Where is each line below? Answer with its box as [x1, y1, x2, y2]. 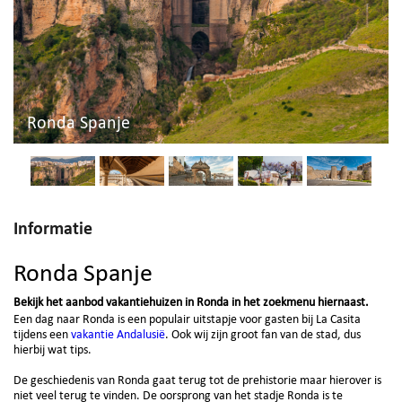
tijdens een [13, 327, 71, 342]
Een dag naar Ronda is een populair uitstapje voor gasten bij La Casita [13, 311, 361, 327]
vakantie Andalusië [71, 327, 165, 342]
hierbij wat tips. [13, 342, 92, 357]
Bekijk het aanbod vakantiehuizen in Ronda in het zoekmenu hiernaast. [13, 294, 369, 310]
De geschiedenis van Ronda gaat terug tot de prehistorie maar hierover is [13, 372, 381, 388]
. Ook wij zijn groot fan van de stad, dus [165, 327, 361, 342]
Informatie [13, 217, 92, 239]
